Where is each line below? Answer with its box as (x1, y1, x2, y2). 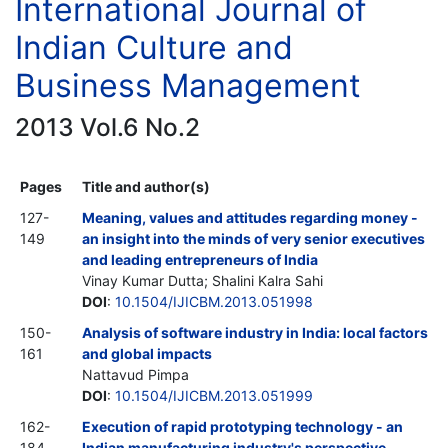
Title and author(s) (82, 177, 210, 195)
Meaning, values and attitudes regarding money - (82, 208, 418, 226)
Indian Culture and (15, 27, 293, 67)
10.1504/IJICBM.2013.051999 (115, 386, 313, 404)
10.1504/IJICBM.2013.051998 (115, 292, 313, 310)
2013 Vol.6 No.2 (15, 111, 200, 142)
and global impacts (82, 344, 212, 362)
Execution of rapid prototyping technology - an (82, 417, 403, 435)
